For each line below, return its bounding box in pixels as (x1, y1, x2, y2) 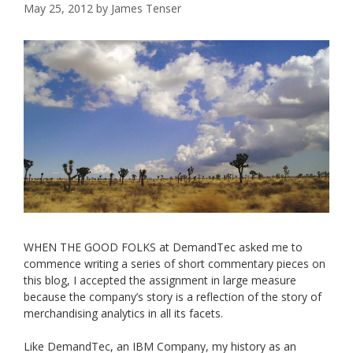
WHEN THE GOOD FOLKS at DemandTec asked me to (24, 239, 303, 255)
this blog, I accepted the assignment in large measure (24, 272, 296, 288)
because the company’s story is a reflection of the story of (24, 288, 321, 304)
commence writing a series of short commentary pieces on (24, 255, 325, 271)
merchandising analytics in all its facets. (24, 305, 223, 321)
